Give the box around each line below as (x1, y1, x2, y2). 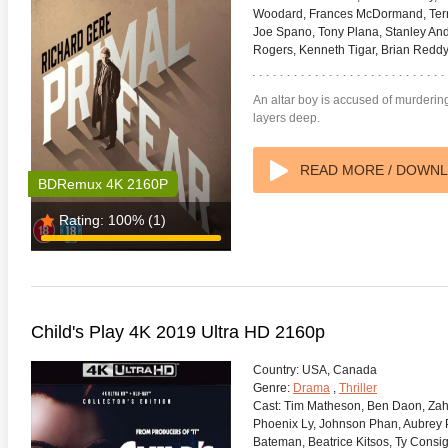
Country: (253, 363, 299, 377)
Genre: (253, 381, 290, 395)
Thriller (339, 381, 377, 395)
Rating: (59, 212, 104, 228)
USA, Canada (299, 363, 377, 377)
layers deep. (253, 111, 320, 125)
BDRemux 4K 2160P (38, 176, 168, 192)
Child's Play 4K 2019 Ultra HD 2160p (31, 322, 325, 342)
